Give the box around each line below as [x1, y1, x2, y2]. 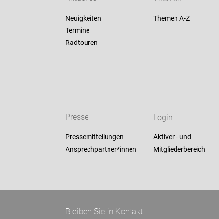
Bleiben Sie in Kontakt [66, 206, 143, 217]
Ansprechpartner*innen [66, 145, 137, 153]
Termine [66, 26, 90, 35]
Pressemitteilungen [66, 133, 124, 141]
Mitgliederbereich [153, 145, 205, 153]
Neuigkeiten [66, 14, 102, 22]
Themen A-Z [153, 14, 190, 22]
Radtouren [66, 39, 98, 47]
